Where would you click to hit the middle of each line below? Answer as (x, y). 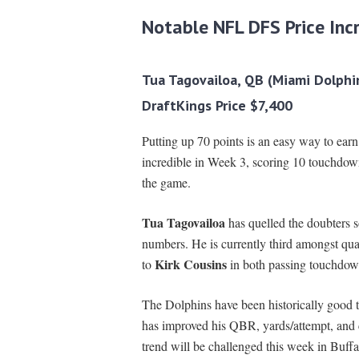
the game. (166, 183)
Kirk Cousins (190, 264)
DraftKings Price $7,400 (217, 106)
